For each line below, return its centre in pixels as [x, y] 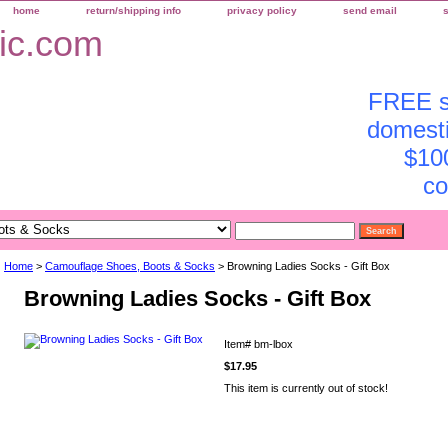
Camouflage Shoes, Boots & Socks [130, 266]
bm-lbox [273, 344]
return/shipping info [133, 10]
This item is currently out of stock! [306, 388]
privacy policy [262, 10]
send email [370, 10]
